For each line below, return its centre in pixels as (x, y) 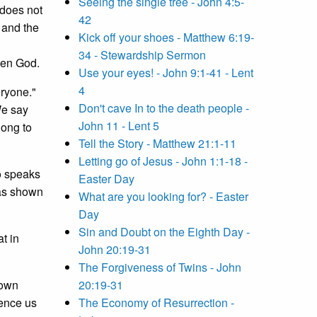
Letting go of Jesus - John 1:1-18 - (163, 161)
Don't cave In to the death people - (164, 108)
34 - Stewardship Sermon (142, 55)
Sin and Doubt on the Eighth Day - (164, 232)
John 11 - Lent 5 (119, 126)
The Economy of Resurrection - (156, 303)
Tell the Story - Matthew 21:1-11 (157, 144)
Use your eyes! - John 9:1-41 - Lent (166, 73)
